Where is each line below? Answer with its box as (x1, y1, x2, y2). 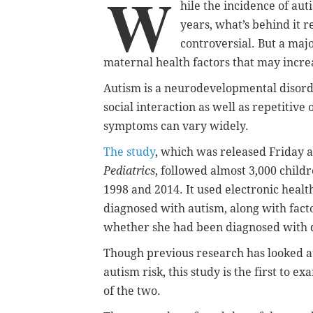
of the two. (103, 284, 161, 298)
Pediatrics (103, 163, 155, 177)
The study (103, 145, 155, 159)
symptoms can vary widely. (103, 119, 249, 133)
